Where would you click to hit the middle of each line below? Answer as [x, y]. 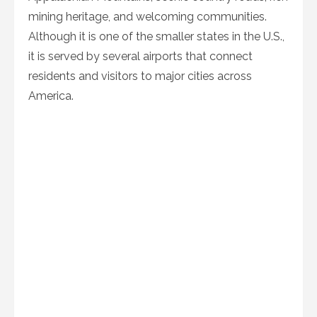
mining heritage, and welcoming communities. [148, 17]
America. [51, 96]
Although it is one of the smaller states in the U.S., [156, 36]
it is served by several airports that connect [140, 56]
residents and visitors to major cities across [140, 76]
